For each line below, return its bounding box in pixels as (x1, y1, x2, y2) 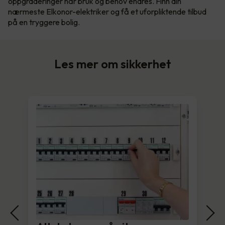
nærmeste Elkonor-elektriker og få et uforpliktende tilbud (8, 7, 206, 17)
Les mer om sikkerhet (54, 56, 171, 72)
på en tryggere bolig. (8, 17, 80, 28)
